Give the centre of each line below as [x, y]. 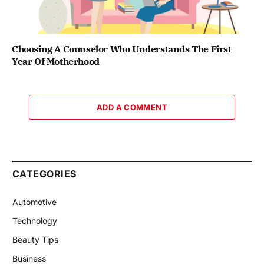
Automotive [34, 202]
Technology [35, 221]
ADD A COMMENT [132, 108]
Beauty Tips [35, 240]
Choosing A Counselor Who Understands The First [122, 49]
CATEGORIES [44, 174]
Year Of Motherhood [56, 62]
